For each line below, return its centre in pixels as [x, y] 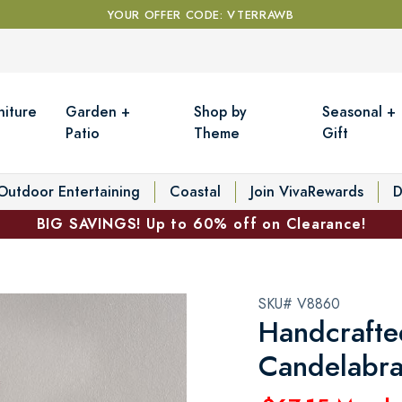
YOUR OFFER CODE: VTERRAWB [201, 15]
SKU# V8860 [299, 304]
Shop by [221, 111]
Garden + [98, 111]
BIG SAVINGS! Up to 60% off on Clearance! [201, 223]
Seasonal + [359, 111]
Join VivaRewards [307, 191]
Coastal [195, 191]
